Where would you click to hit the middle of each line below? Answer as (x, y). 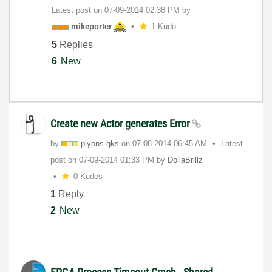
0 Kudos (88, 176)
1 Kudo (163, 27)
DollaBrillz (185, 160)
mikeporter (91, 27)
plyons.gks (100, 143)
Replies (75, 44)
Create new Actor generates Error (121, 123)
